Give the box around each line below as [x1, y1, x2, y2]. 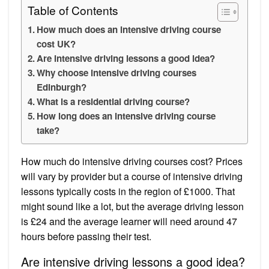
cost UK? [37, 37, 76, 50]
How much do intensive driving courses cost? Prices [21, 154, 243, 168]
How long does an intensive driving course [37, 109, 216, 122]
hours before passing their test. [21, 229, 151, 243]
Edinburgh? [37, 80, 87, 94]
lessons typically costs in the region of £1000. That [21, 184, 235, 198]
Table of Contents [28, 1, 118, 18]
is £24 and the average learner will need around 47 [21, 214, 237, 228]
